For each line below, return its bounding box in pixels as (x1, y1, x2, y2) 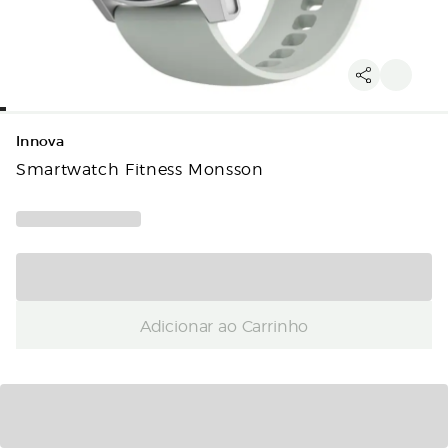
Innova (16, 133, 65, 150)
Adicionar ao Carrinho (139, 313, 309, 336)
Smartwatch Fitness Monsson (16, 157, 264, 179)
